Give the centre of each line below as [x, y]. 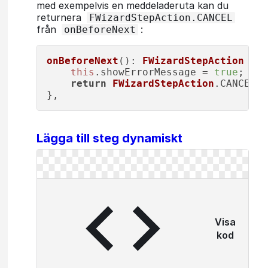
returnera [60, 17]
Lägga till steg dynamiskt [109, 138]
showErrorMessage [148, 72]
